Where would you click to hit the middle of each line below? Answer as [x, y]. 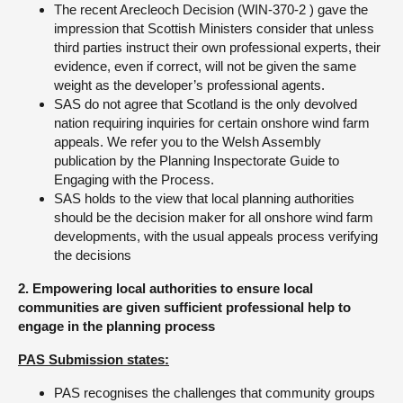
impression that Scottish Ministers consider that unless [214, 28]
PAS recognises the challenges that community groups [215, 393]
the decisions [93, 255]
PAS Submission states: [94, 359]
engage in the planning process [116, 326]
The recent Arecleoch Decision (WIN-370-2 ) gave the [211, 9]
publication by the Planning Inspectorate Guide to [197, 161]
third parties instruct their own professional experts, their [217, 47]
